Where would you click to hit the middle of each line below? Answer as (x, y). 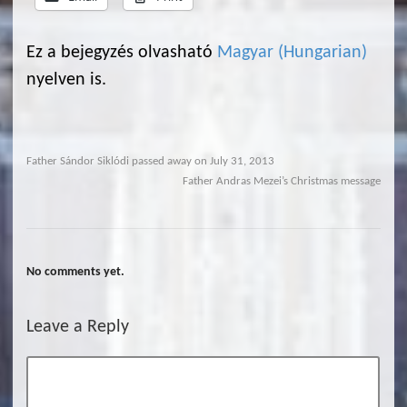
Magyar (245, 53)
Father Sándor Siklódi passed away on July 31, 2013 (150, 162)
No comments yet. (75, 273)
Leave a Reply (78, 328)
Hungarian (323, 53)
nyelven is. (66, 80)
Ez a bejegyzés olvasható (122, 53)
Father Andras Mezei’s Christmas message (282, 182)
